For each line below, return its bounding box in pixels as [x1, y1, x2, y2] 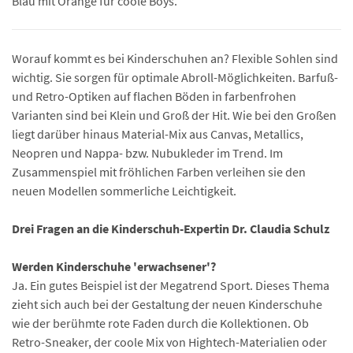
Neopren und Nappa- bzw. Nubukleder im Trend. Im [12, 144, 283, 161]
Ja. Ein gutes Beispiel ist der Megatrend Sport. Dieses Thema [12, 277, 329, 293]
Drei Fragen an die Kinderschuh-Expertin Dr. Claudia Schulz [12, 220, 329, 236]
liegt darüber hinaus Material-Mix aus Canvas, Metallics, [12, 125, 303, 142]
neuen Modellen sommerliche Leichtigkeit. [12, 182, 236, 199]
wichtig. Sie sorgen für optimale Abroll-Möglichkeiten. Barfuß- [12, 69, 338, 85]
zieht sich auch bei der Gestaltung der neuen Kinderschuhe [12, 295, 322, 312]
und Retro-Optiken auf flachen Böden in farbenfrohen [12, 87, 296, 104]
